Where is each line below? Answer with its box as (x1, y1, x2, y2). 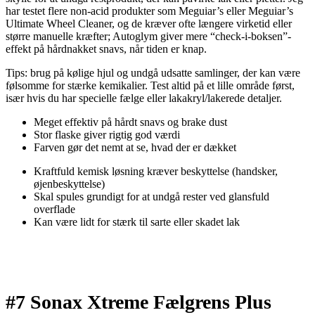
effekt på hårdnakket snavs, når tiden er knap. (6, 43, 207, 56)
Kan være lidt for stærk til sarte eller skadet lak (34, 216, 240, 229)
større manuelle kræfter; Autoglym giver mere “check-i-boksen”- (6, 30, 291, 43)
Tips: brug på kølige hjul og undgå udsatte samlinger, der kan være (6, 67, 300, 79)
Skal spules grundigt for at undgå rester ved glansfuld (34, 191, 269, 203)
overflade (34, 203, 75, 216)
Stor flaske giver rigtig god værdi (34, 129, 180, 141)
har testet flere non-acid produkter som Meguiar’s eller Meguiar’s (6, 5, 293, 18)
